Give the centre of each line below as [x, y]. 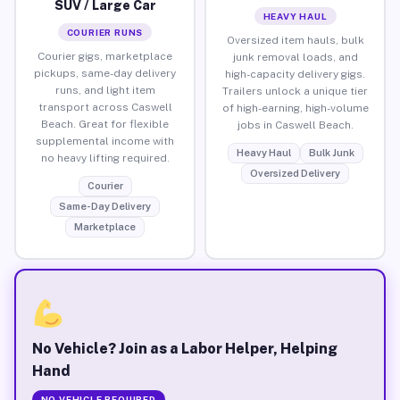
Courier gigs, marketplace [105, 56]
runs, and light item [105, 90]
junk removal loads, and [295, 57]
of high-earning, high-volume [295, 108]
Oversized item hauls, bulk [295, 40]
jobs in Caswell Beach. [295, 125]
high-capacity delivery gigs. [295, 74]
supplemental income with [105, 141]
